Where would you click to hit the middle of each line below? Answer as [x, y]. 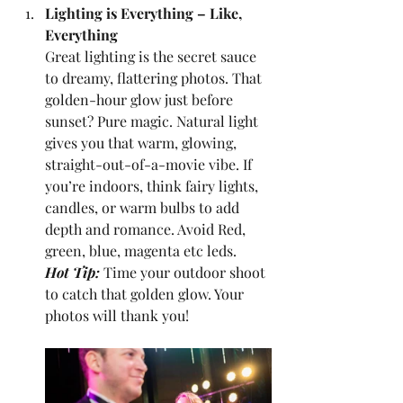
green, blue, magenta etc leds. [141, 251]
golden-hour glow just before [141, 99]
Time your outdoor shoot [184, 272]
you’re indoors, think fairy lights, [153, 186]
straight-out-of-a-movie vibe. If [150, 164]
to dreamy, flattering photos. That [155, 78]
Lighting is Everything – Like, [145, 13]
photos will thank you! [117, 315]
